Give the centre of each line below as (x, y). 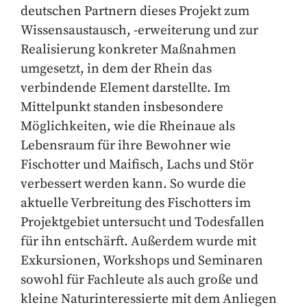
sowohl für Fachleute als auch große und (139, 280)
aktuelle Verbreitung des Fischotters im (136, 203)
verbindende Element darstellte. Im (125, 88)
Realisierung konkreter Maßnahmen (128, 49)
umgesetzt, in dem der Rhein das (116, 69)
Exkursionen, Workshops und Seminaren (142, 260)
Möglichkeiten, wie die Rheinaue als (128, 126)
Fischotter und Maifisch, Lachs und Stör (137, 164)
